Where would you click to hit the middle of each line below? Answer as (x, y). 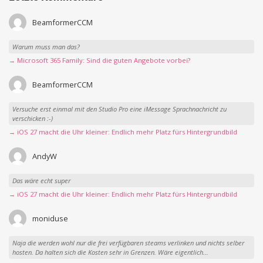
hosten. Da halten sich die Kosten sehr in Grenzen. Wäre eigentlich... (110, 252)
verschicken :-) (32, 118)
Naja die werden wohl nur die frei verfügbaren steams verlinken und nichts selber (128, 242)
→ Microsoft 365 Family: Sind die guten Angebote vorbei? (100, 60)
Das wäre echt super (41, 180)
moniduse (50, 219)
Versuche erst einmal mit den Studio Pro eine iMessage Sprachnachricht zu (119, 109)
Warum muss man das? (46, 46)
